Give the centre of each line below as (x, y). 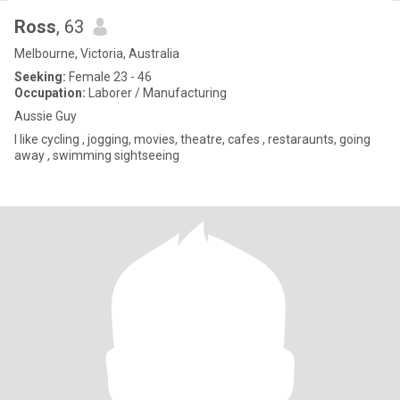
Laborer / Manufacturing (156, 93)
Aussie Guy (46, 116)
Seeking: (40, 77)
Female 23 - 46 (109, 77)
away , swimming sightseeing (147, 155)
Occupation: (50, 93)
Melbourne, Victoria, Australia (97, 54)
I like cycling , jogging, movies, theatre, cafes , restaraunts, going (192, 139)
